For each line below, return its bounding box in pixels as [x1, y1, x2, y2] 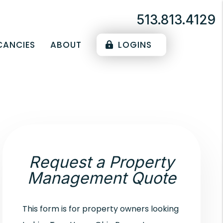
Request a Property [29, 152, 175, 172]
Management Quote [27, 168, 176, 188]
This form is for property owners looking [22, 203, 179, 215]
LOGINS [115, 38, 152, 51]
